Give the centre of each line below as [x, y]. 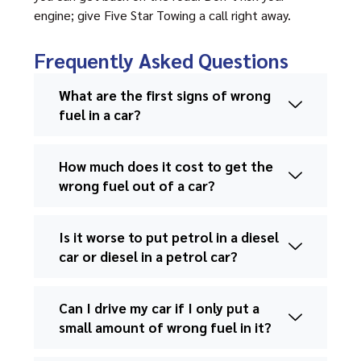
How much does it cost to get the [166, 166]
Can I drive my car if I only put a [159, 308]
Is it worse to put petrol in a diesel [169, 237]
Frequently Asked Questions [161, 60]
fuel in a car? [100, 114]
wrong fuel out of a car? [137, 185]
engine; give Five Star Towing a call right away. [162, 15]
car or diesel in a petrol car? [148, 256]
